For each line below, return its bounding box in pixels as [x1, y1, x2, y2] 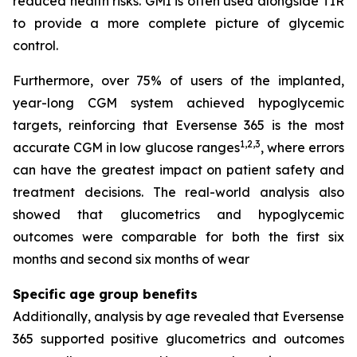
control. [13, 37, 58, 53]
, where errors [260, 139, 345, 155]
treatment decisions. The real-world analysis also [13, 184, 344, 200]
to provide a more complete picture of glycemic [13, 15, 344, 31]
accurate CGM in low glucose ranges [13, 139, 240, 155]
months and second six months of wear [13, 251, 249, 267]
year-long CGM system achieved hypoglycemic [13, 95, 344, 111]
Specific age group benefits [13, 286, 198, 302]
